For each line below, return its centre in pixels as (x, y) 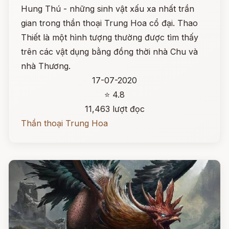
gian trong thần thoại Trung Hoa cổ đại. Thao (109, 23)
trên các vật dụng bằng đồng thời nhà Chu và (109, 52)
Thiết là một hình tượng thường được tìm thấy (110, 37)
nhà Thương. (46, 66)
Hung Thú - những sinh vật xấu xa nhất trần (108, 9)
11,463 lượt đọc (114, 109)
